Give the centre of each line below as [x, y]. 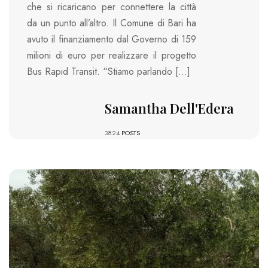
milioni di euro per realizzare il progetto [112, 55]
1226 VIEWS [84, 190]
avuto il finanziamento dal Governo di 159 [112, 39]
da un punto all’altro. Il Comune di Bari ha [112, 23]
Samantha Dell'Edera [169, 108]
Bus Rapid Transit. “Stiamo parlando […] [109, 71]
